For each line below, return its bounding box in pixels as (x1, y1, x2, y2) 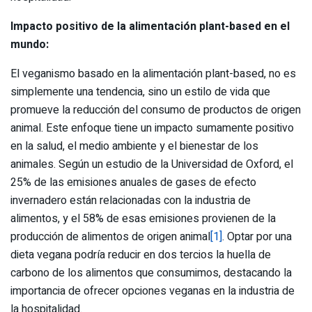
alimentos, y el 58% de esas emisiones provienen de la (10, 210, 276, 227)
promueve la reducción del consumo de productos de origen (10, 101, 301, 118)
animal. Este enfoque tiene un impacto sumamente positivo (10, 119, 294, 136)
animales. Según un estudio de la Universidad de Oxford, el (10, 155, 293, 173)
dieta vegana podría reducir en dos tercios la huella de (10, 246, 271, 263)
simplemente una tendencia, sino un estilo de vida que (10, 83, 270, 100)
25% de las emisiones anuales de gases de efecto (10, 173, 256, 191)
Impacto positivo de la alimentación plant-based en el (10, 17, 290, 35)
